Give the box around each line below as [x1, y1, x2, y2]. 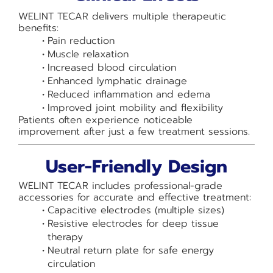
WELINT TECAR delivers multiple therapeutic [18, 9, 226, 24]
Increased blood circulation [47, 60, 176, 75]
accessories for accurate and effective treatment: [18, 190, 251, 205]
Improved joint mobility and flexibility [47, 101, 223, 115]
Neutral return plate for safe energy [47, 243, 214, 258]
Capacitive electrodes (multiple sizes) [47, 203, 224, 218]
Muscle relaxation [47, 47, 129, 62]
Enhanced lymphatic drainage [47, 74, 187, 88]
